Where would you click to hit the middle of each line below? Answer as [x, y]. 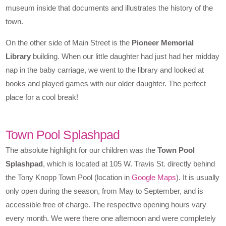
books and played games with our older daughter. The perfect [106, 84]
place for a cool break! [42, 97]
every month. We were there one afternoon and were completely [111, 218]
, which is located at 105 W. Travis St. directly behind [129, 164]
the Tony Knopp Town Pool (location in [69, 178]
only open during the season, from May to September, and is [105, 191]
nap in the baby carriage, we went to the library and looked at [105, 70]
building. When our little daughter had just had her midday [125, 56]
